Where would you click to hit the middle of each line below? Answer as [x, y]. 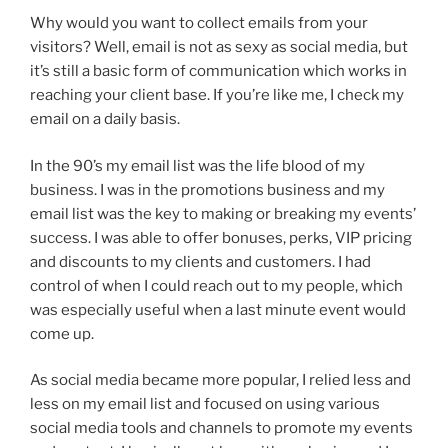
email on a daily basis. [105, 119]
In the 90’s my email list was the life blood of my [197, 165]
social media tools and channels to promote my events [221, 428]
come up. [62, 333]
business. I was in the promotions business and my [207, 189]
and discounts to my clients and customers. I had [200, 261]
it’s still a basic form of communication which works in [218, 71]
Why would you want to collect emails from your [199, 23]
